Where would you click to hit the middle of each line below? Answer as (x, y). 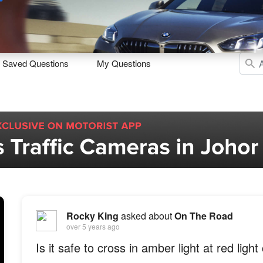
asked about (146, 216)
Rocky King (92, 216)
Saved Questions (36, 63)
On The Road (203, 216)
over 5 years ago (93, 226)
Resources (210, 21)
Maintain (87, 21)
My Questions (124, 63)
